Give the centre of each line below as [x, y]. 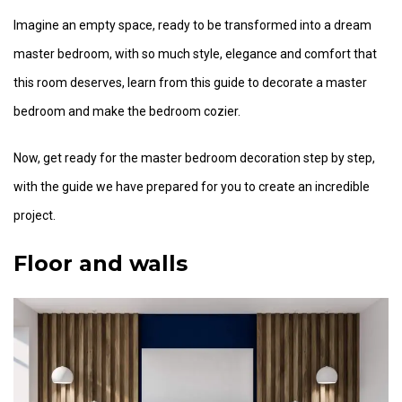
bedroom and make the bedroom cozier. [127, 112]
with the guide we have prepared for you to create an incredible [192, 187]
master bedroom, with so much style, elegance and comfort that [195, 54]
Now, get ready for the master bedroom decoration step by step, [194, 158]
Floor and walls [100, 264]
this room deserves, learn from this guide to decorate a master [190, 83]
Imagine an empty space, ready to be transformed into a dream [192, 26]
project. [35, 216]
